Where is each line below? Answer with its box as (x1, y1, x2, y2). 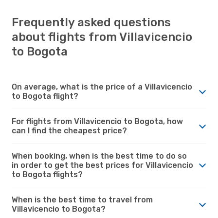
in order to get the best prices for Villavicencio (12, 160, 193, 170)
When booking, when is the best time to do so (12, 151, 187, 161)
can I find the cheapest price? (12, 126, 127, 135)
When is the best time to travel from (12, 195, 153, 204)
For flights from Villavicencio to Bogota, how (12, 116, 183, 126)
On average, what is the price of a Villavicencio (12, 82, 192, 91)
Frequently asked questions (12, 15, 171, 29)
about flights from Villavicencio (12, 30, 192, 44)
